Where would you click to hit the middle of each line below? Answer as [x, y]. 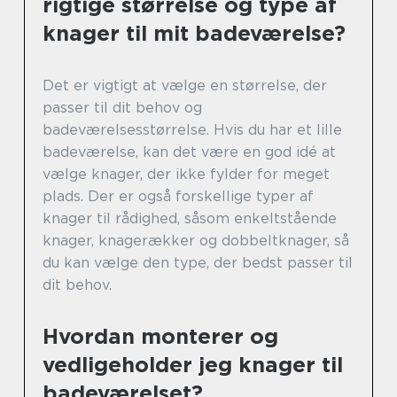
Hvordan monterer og [160, 336]
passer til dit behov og [122, 108]
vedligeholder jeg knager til [193, 365]
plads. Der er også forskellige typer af [178, 196]
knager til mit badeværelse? [194, 33]
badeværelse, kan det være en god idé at [189, 152]
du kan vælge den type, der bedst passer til [198, 263]
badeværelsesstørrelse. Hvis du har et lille [192, 130]
